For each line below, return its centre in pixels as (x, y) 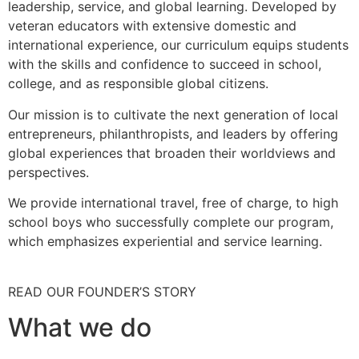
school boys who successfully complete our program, (171, 222)
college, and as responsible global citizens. (138, 84)
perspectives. (48, 172)
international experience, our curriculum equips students (178, 45)
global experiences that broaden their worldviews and (172, 153)
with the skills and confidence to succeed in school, (165, 65)
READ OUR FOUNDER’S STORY (102, 291)
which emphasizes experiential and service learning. (165, 242)
